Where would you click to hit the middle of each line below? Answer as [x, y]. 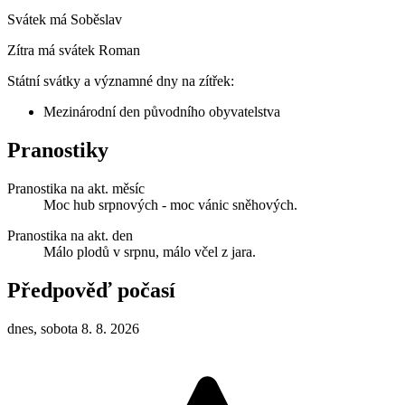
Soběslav [96, 19]
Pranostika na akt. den [70, 235]
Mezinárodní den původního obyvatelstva [162, 111]
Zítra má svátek [53, 50]
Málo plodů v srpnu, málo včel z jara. [150, 251]
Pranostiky [58, 150]
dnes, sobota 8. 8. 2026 [73, 328]
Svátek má [39, 19]
